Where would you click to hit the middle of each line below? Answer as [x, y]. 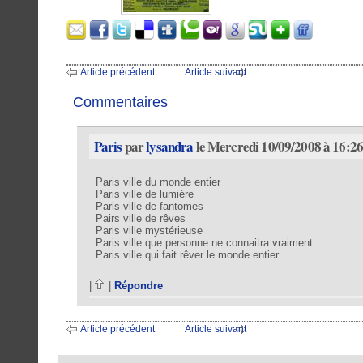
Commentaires [120, 102]
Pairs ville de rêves [140, 219]
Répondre [138, 285]
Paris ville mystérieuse [149, 231]
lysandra [170, 147]
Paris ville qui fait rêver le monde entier [187, 255]
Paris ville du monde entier [158, 182]
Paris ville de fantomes [149, 207]
